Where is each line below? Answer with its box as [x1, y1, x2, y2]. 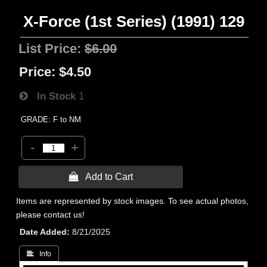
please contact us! [16, 210, 85, 219]
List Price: [18, 41, 85, 56]
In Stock [28, 90, 76, 102]
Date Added [20, 227, 67, 237]
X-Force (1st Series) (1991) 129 [23, 13, 245, 30]
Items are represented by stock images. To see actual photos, [16, 196, 249, 206]
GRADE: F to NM [21, 115, 82, 124]
